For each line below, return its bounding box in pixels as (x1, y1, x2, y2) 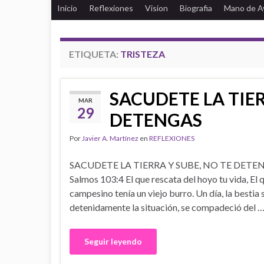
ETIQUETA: (69, 48, 120, 60)
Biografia (180, 3, 212, 13)
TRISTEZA (120, 48, 165, 60)
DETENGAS (110, 109, 202, 130)
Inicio (57, 3, 77, 13)
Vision (145, 3, 168, 13)
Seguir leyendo (84, 236, 142, 246)
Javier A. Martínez (82, 134, 138, 143)
